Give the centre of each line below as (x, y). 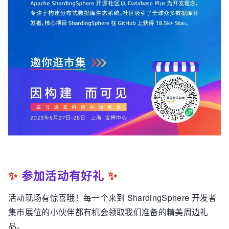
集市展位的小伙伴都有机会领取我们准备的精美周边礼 (108, 212)
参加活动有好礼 (63, 176)
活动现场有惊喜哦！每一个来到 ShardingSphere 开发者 (112, 198)
